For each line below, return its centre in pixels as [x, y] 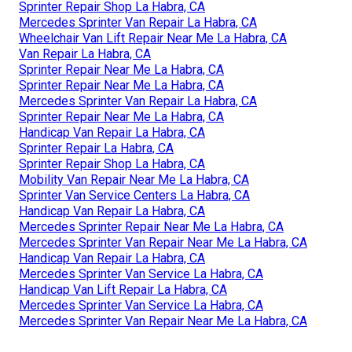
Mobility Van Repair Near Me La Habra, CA [134, 180]
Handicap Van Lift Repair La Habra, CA [123, 290]
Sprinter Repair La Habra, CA [96, 148]
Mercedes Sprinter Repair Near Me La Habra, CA [151, 227]
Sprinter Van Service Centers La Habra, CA [134, 196]
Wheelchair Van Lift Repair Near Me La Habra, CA [153, 38]
